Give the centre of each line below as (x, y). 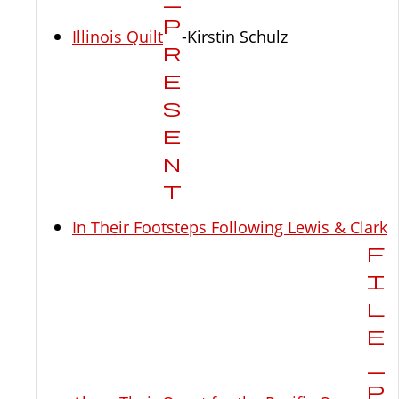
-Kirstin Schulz (235, 37)
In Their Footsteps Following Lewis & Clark (230, 227)
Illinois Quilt (118, 37)
